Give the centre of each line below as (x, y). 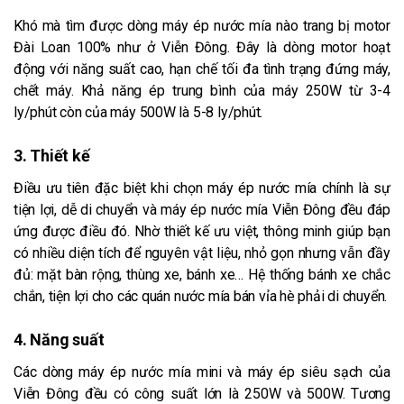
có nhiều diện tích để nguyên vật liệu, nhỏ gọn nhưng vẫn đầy (202, 252)
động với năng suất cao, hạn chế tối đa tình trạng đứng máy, (202, 69)
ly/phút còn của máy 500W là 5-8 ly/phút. (138, 112)
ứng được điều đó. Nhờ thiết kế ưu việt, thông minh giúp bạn (202, 231)
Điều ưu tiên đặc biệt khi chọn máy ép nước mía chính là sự (202, 188)
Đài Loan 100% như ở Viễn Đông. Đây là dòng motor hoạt (202, 47)
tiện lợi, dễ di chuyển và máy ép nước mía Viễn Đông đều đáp (202, 209)
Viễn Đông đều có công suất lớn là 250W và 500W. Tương (202, 393)
